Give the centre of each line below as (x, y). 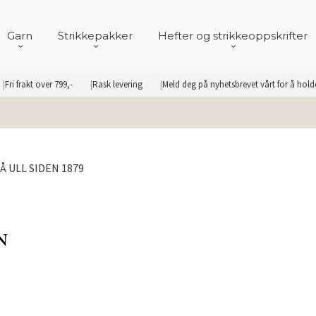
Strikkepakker (95, 35)
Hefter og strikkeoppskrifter (233, 35)
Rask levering (117, 84)
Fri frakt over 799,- (39, 84)
